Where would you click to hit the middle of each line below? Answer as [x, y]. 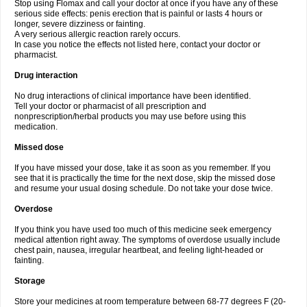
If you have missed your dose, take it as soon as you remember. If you [143, 168]
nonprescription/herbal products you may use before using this [130, 116]
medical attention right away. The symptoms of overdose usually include [147, 240]
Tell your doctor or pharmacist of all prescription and [110, 106]
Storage [30, 281]
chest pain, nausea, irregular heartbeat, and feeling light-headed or [139, 250]
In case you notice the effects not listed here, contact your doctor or [137, 45]
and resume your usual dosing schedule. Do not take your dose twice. [144, 188]
